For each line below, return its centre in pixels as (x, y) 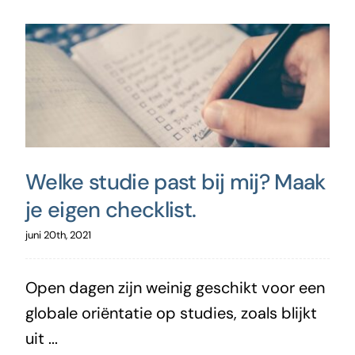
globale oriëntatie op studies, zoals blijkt (171, 313)
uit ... (41, 338)
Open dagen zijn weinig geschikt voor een (175, 287)
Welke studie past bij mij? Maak (175, 181)
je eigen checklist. (111, 209)
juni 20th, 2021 (58, 235)
